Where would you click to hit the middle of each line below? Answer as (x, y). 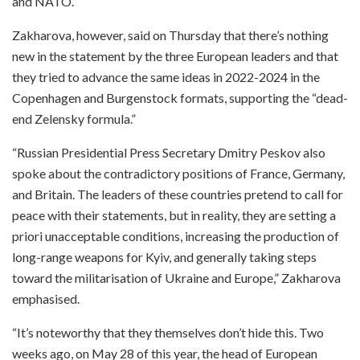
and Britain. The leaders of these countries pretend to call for (178, 194)
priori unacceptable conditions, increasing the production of (176, 235)
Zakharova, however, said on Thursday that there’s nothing (170, 35)
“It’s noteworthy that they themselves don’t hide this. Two (168, 332)
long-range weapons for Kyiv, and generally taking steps (164, 256)
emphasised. (46, 298)
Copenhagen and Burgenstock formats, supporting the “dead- (180, 97)
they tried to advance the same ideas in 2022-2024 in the (166, 76)
